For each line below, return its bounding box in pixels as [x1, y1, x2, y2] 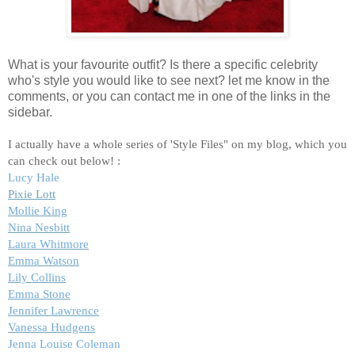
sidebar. [8, 105, 52, 119]
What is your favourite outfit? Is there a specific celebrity [8, 57, 318, 71]
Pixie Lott [8, 187, 55, 200]
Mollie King [8, 204, 67, 217]
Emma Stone [8, 287, 71, 300]
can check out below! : [8, 154, 120, 167]
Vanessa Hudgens [8, 320, 95, 334]
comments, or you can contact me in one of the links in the [8, 89, 330, 103]
